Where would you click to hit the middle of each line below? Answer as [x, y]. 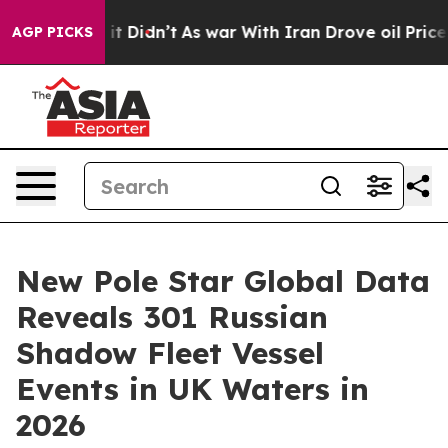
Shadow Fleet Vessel [170, 353]
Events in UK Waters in [192, 389]
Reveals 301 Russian [172, 317]
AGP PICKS [52, 32]
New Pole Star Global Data [223, 281]
